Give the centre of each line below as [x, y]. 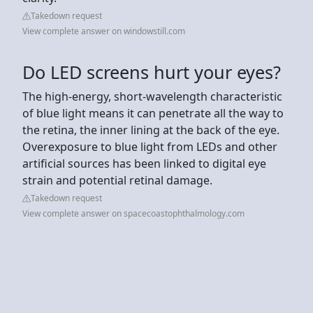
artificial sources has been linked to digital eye [144, 163]
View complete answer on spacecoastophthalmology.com [133, 213]
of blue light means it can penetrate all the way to [153, 113]
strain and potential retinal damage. [117, 180]
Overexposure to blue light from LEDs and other [150, 146]
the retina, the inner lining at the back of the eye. [151, 130]
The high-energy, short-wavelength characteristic [152, 96]
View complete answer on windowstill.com [104, 31]
